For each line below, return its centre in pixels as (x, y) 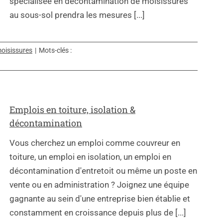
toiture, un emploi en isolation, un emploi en (90, 157)
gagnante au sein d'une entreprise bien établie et (100, 199)
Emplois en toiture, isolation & (72, 109)
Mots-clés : (55, 50)
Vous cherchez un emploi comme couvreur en (95, 143)
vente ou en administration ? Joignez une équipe (99, 185)
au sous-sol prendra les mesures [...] (77, 15)
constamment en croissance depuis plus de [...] (98, 213)
